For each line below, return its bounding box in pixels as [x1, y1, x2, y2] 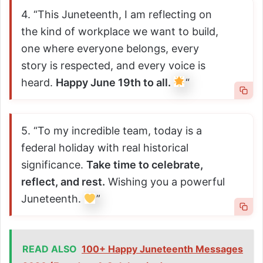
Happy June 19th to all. [56, 76, 173, 89]
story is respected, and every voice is [21, 59, 205, 72]
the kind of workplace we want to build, [21, 25, 218, 38]
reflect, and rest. [21, 175, 105, 188]
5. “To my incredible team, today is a [21, 124, 202, 137]
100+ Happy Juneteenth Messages [82, 243, 243, 255]
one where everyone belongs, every [21, 42, 199, 55]
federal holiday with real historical [21, 141, 188, 154]
